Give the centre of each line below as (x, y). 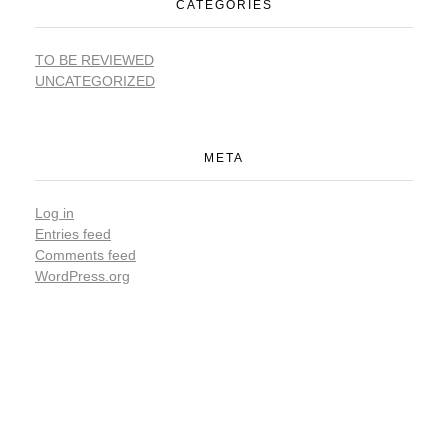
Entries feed (73, 234)
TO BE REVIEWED (94, 60)
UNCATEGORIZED (95, 81)
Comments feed (85, 255)
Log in (54, 213)
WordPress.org (82, 276)
